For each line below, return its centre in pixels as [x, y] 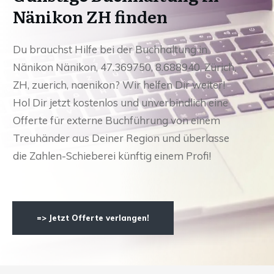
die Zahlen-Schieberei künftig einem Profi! [112, 155]
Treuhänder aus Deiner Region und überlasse [121, 138]
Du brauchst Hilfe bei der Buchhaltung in [110, 49]
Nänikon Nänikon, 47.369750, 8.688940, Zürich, [124, 67]
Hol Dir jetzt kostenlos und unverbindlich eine [120, 102]
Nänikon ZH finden [90, 16]
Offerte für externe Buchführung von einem [117, 120]
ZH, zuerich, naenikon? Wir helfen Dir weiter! [119, 84]
